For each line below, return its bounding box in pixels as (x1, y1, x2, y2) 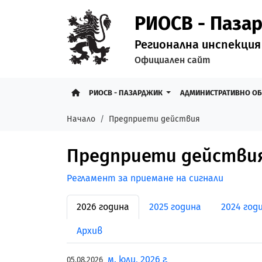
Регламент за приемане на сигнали (67, 173, 223, 184)
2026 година (77, 201, 129, 212)
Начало (67, 114, 95, 124)
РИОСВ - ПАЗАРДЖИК (89, 88, 164, 97)
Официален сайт (135, 54, 211, 65)
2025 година (149, 201, 201, 212)
